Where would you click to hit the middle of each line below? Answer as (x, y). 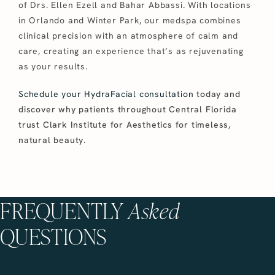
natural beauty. (52, 140)
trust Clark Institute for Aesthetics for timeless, (125, 124)
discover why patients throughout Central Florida (128, 109)
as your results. (53, 66)
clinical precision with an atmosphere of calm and (129, 35)
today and (217, 94)
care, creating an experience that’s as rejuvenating (131, 51)
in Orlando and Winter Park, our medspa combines (130, 20)
